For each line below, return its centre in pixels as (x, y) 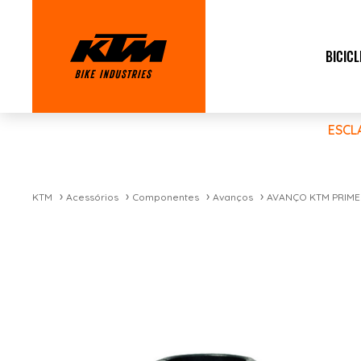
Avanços (233, 197)
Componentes (166, 197)
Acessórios (92, 197)
